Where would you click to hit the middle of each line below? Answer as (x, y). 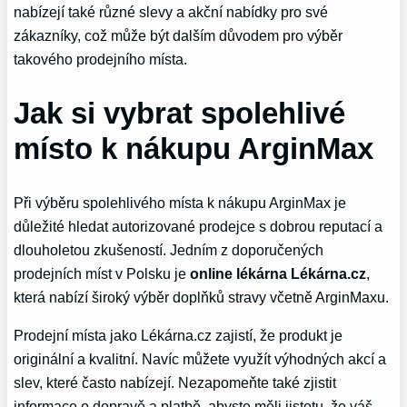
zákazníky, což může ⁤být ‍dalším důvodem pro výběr (179, 35)
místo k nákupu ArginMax (194, 148)
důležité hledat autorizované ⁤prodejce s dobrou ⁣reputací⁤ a (199, 227)
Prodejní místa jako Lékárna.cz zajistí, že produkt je (179, 336)
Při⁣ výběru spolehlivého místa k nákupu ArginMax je (180, 203)
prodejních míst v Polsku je (102, 274)
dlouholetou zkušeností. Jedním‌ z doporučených (169, 250)
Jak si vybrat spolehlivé (180, 113)
